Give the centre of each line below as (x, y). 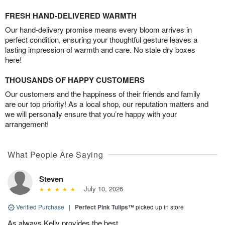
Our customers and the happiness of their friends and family (103, 93)
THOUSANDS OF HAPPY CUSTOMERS (75, 80)
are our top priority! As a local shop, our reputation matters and (107, 103)
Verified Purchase (40, 206)
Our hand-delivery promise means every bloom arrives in (98, 29)
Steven (51, 179)
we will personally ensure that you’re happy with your (91, 114)
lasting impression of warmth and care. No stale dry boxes (100, 49)
